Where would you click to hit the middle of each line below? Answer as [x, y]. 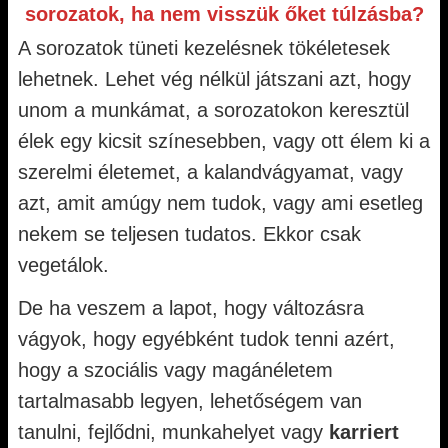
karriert [364, 432]
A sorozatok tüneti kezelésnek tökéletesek [204, 48]
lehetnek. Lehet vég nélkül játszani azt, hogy [214, 79]
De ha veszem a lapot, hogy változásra [191, 308]
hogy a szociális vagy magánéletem [175, 370]
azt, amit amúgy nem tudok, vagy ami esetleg [220, 203]
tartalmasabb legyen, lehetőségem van [190, 401]
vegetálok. [63, 265]
